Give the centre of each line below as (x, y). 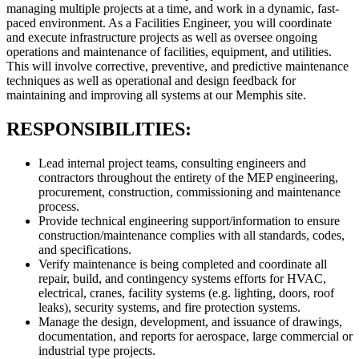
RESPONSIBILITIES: (99, 129)
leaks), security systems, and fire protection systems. (169, 307)
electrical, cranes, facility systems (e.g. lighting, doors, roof (186, 292)
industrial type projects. (97, 350)
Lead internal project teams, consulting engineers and (172, 163)
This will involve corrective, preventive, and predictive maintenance (177, 66)
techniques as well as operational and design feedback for (151, 80)
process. (59, 206)
